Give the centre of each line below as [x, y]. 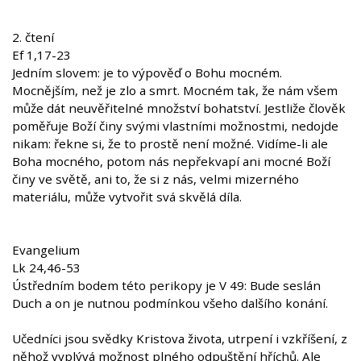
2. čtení [33, 37]
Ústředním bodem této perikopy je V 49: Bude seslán [166, 286]
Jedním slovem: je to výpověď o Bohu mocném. [147, 73]
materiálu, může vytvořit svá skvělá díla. [127, 197]
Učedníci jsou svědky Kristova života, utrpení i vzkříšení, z [180, 339]
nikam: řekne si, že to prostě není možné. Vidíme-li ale [170, 144]
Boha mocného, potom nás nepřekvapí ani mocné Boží [171, 162]
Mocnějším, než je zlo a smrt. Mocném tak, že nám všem [175, 91]
